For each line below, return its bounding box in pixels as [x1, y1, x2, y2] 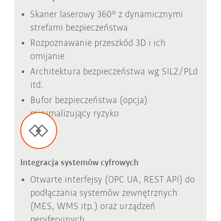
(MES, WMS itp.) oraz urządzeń [30, 202, 155, 212]
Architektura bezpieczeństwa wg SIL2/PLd [30, 67, 198, 77]
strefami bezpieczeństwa [30, 23, 128, 33]
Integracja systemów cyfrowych [20, 158, 139, 168]
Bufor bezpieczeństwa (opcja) [30, 95, 147, 106]
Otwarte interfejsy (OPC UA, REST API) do [30, 175, 195, 185]
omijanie [30, 51, 65, 62]
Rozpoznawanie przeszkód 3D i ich [30, 38, 166, 48]
